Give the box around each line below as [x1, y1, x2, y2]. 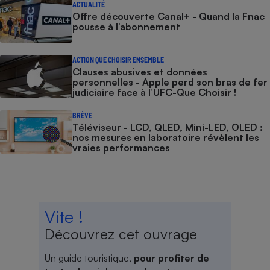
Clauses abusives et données [72, 65, 207, 78]
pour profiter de [134, 251, 209, 264]
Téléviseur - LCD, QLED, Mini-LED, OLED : [72, 121, 263, 133]
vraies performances [72, 141, 170, 154]
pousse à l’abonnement [72, 20, 180, 33]
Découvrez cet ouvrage [45, 224, 197, 243]
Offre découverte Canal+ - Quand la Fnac [72, 10, 265, 22]
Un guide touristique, [45, 251, 134, 264]
